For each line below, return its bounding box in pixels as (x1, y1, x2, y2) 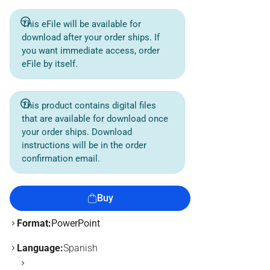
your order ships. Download (22, 127, 133, 138)
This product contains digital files (22, 100, 157, 111)
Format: (17, 218, 51, 230)
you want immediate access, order (22, 45, 160, 56)
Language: (17, 242, 63, 254)
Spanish (63, 242, 98, 254)
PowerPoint (51, 218, 100, 230)
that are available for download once (22, 113, 169, 125)
